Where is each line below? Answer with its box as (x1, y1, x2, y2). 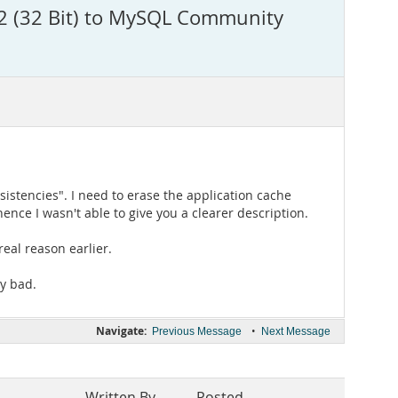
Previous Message (152, 325, 242, 338)
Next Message (261, 325, 330, 338)
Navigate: (96, 323, 147, 338)
